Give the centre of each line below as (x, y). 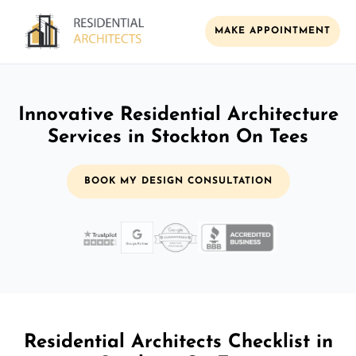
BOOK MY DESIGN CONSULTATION (178, 181)
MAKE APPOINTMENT (273, 31)
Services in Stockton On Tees (178, 137)
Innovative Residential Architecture (178, 115)
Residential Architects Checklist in (178, 342)
